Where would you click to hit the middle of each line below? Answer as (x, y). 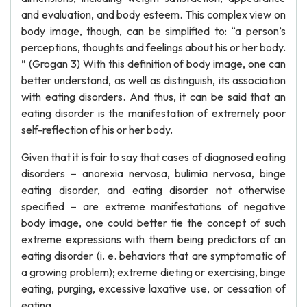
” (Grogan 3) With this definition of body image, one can (153, 64)
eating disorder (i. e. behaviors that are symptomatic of (153, 256)
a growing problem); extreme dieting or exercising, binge (153, 272)
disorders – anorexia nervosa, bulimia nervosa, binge (153, 173)
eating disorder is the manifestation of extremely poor (153, 113)
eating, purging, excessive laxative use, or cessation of (153, 288)
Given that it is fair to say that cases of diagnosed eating (153, 157)
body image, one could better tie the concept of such (153, 223)
